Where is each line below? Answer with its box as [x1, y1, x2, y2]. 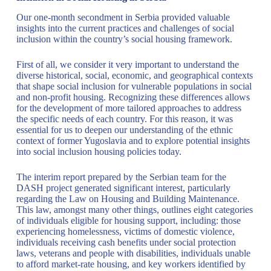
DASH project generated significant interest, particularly [16, 182, 230, 193]
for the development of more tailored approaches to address [16, 102, 241, 113]
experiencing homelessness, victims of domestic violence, [16, 226, 235, 237]
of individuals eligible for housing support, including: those [16, 215, 241, 226]
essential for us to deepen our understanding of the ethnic [16, 124, 233, 135]
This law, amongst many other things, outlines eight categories [16, 204, 253, 215]
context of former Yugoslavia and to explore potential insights [16, 135, 250, 146]
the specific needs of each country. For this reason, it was [16, 113, 233, 124]
